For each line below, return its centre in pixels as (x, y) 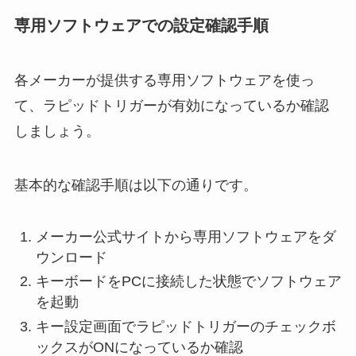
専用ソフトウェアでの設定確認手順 (141, 25)
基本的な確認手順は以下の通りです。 (135, 185)
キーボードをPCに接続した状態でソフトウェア (188, 282)
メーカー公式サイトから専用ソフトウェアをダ (186, 236)
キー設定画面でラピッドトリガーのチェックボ (186, 326)
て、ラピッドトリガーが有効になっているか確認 (171, 105)
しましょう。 (57, 131)
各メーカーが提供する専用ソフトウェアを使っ (164, 80)
